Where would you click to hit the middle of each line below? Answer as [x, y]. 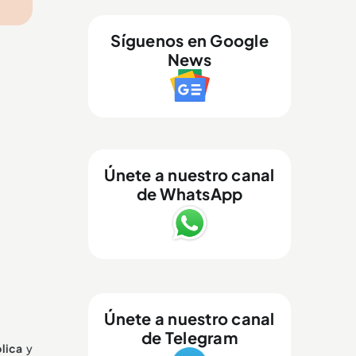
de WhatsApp [190, 193]
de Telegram [190, 337]
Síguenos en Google [190, 40]
